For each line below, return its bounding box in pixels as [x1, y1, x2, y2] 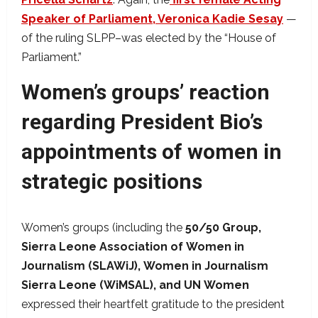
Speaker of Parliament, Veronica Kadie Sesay [21, 12, 283, 26]
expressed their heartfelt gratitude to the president [21, 297, 285, 312]
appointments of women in [21, 139, 282, 165]
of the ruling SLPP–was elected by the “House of [21, 31, 276, 45]
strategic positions [21, 169, 207, 194]
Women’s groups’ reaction [21, 79, 270, 105]
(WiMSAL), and [99, 278, 181, 292]
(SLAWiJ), [88, 259, 141, 273]
